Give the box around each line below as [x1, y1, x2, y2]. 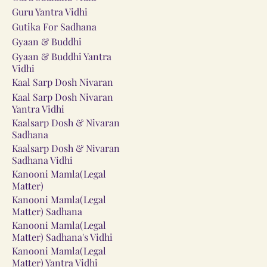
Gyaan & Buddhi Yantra [12, 49, 111, 63]
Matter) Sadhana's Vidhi [12, 230, 113, 243]
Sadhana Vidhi [12, 153, 73, 166]
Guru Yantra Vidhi [12, 5, 88, 18]
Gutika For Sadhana [12, 20, 97, 33]
